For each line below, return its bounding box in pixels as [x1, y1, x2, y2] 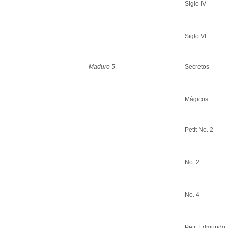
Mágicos [185, 95, 208, 103]
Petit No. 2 [185, 126, 213, 133]
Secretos [185, 63, 209, 70]
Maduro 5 [89, 63, 115, 70]
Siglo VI [185, 32, 206, 40]
